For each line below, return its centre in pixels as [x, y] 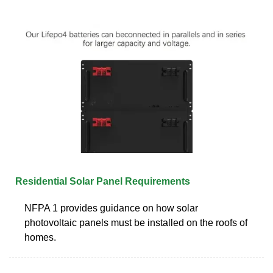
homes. [40, 237]
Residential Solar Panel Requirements [103, 181]
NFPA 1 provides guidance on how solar [111, 208]
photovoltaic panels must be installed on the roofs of [136, 222]
